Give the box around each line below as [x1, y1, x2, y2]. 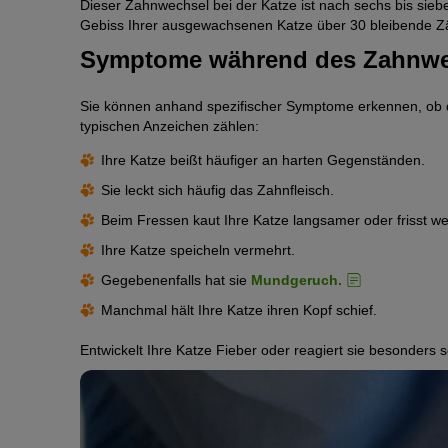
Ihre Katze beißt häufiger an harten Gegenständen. [101, 151, 425, 168]
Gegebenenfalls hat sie [101, 271, 251, 288]
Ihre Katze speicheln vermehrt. [101, 241, 295, 258]
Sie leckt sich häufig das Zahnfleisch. [101, 181, 334, 198]
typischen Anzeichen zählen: [80, 117, 259, 134]
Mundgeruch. [251, 271, 342, 288]
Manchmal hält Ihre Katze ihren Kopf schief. [101, 301, 377, 318]
